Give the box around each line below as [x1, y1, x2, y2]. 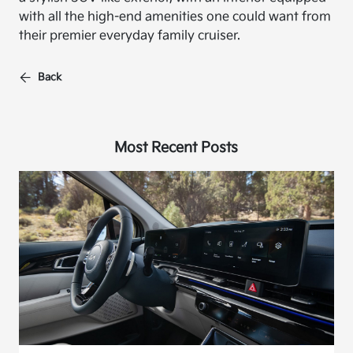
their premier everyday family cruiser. [19, 28, 241, 43]
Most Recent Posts [114, 139, 239, 156]
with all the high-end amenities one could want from [19, 9, 332, 24]
